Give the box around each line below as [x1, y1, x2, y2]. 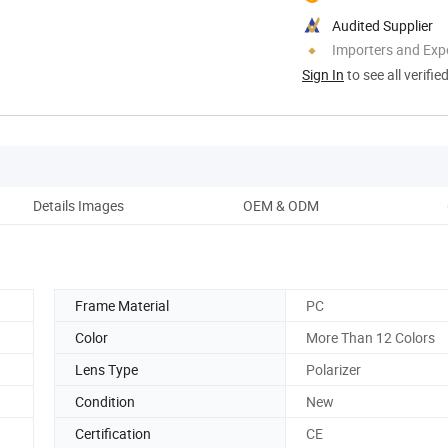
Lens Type [75, 359, 138, 379]
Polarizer [306, 359, 361, 379]
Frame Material [75, 295, 169, 315]
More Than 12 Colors [306, 327, 435, 347]
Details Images [32, 195, 124, 215]
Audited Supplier [332, 15, 433, 35]
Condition [75, 391, 135, 411]
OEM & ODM [243, 195, 319, 215]
